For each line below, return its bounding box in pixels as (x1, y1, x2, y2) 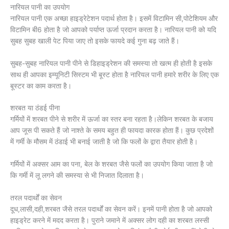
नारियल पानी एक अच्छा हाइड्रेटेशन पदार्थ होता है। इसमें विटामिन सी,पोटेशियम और (10, 14, 218, 22)
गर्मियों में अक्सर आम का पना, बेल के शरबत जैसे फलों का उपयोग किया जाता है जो (10, 160, 213, 169)
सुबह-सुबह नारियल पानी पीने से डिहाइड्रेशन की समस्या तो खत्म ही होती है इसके (10, 59, 212, 67)
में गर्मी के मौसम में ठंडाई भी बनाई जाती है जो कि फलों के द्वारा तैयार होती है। (10, 138, 198, 146)
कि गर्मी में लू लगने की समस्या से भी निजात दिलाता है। (10, 171, 144, 180)
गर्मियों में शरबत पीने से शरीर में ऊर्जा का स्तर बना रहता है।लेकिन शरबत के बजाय (10, 115, 213, 124)
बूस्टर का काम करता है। (10, 81, 72, 90)
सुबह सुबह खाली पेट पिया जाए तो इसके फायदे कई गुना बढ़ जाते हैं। (10, 36, 179, 45)
